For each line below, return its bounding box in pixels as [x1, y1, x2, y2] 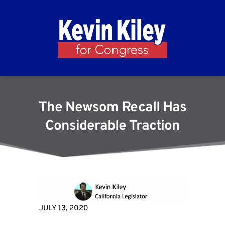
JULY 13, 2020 [39, 203, 88, 213]
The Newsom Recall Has [39, 99, 186, 118]
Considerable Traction [45, 117, 180, 136]
